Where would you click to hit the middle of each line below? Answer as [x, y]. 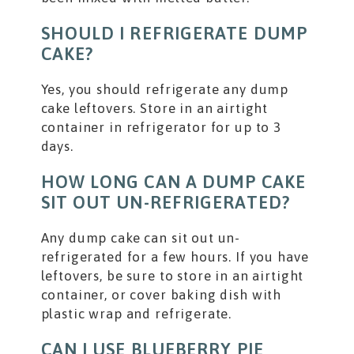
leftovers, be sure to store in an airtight [172, 275]
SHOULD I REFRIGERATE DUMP [174, 33]
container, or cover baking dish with [161, 294]
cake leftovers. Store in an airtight [154, 108]
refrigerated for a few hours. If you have [175, 256]
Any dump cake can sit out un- [141, 237]
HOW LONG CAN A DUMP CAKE [173, 181]
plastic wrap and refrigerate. [136, 313]
